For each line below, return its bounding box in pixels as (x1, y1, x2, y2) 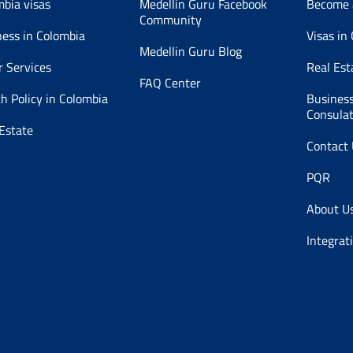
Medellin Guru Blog (139, 42, 242, 61)
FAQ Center (139, 73, 201, 93)
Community (139, 10, 202, 30)
